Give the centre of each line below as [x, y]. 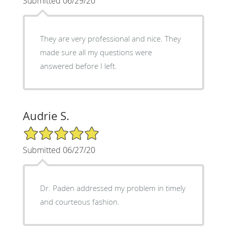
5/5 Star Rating [48, 130]
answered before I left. [78, 66]
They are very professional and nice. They [110, 38]
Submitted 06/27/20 [59, 150]
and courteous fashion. [80, 201]
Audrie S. [46, 116]
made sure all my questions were [96, 52]
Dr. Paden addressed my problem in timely [112, 188]
